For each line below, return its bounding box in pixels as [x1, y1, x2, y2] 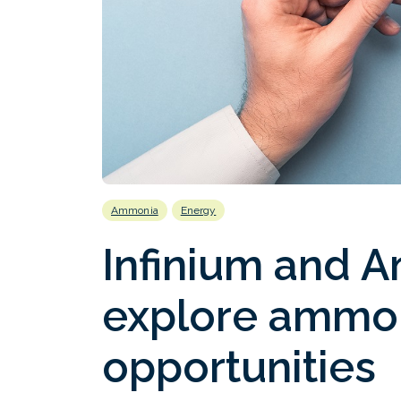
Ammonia [111, 203, 158, 217]
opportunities [102, 341, 376, 392]
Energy [180, 203, 217, 217]
